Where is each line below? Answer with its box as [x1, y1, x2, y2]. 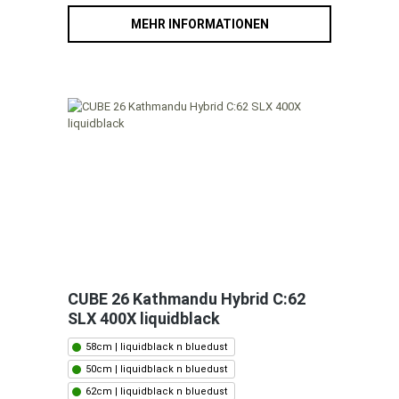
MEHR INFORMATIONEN [130, 17, 269, 32]
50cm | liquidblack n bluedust [85, 363, 227, 376]
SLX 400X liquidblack [68, 309, 220, 329]
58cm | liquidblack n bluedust [85, 341, 227, 354]
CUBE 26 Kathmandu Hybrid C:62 [68, 289, 305, 309]
